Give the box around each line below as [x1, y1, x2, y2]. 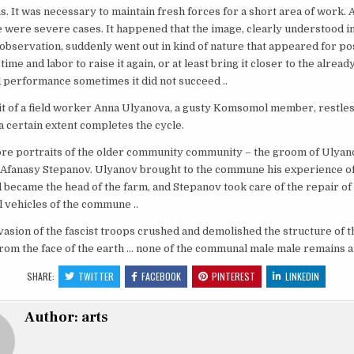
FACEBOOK [141, 269, 182, 283]
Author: [24, 308, 81, 326]
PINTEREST [212, 269, 256, 283]
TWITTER [78, 269, 115, 283]
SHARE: [27, 269, 58, 283]
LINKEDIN [285, 269, 320, 283]
